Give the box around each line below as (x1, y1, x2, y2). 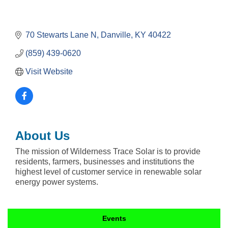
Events (102, 214, 126, 223)
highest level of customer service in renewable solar (15, 167, 202, 177)
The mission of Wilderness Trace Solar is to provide (15, 147, 201, 156)
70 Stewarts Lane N (25, 31, 97, 40)
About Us (15, 129, 70, 143)
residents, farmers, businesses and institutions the (15, 157, 194, 166)
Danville (101, 31, 131, 40)
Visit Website (25, 67, 73, 76)
